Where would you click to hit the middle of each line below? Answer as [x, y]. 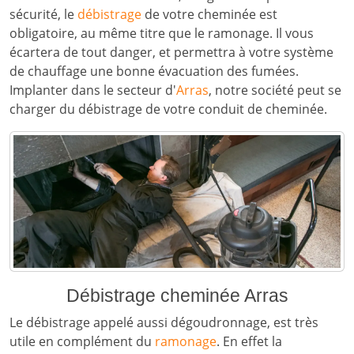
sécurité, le [43, 14]
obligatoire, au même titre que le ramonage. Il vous [162, 33]
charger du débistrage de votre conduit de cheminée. [168, 109]
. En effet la [249, 341]
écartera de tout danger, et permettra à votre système [171, 52]
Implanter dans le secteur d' [93, 90]
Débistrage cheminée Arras [177, 295]
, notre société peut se [275, 90]
